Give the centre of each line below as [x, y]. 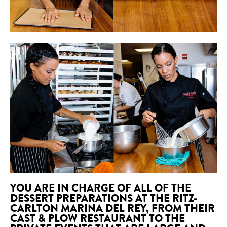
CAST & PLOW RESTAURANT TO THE [98, 218]
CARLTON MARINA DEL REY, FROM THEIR [112, 208]
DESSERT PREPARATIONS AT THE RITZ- [104, 198]
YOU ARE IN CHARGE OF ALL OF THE [101, 188]
